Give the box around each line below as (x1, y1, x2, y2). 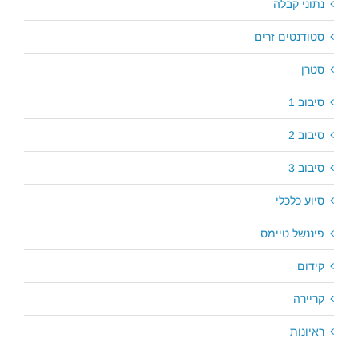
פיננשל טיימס (261, 226, 324, 240)
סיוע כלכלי (276, 193, 324, 207)
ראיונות (290, 324, 324, 338)
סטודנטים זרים (254, 30, 324, 43)
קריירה (293, 292, 324, 305)
